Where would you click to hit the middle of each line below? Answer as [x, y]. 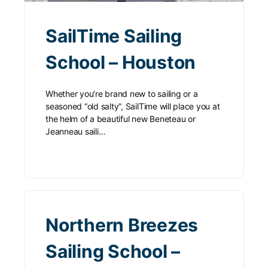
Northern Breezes [122, 225]
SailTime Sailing [114, 36]
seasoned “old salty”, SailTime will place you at [133, 106]
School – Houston [121, 63]
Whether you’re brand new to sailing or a [122, 94]
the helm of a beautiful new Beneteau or [121, 119]
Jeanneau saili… [76, 132]
